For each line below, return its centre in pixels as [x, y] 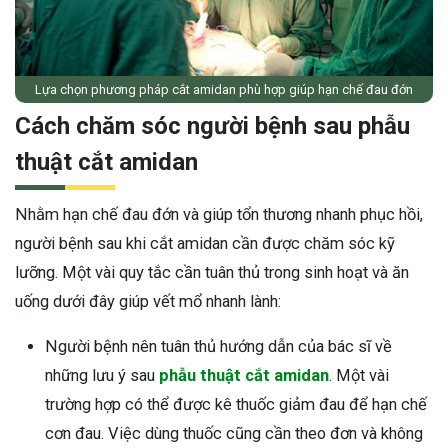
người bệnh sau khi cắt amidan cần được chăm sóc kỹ [205, 243]
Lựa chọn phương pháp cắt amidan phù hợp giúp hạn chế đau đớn [224, 89]
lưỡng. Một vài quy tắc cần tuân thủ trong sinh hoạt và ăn [212, 272]
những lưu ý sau [102, 375]
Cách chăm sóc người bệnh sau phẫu [212, 125]
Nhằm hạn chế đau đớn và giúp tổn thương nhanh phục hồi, [219, 214]
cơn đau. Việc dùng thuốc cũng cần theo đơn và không [234, 433]
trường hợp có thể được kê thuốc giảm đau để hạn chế [236, 404]
